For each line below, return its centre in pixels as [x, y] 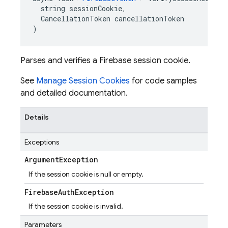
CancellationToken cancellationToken [108, 19]
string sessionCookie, [79, 8]
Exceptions [42, 142]
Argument [42, 160]
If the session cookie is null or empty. [86, 174]
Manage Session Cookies [83, 81]
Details [37, 117]
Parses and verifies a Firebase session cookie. [105, 61]
